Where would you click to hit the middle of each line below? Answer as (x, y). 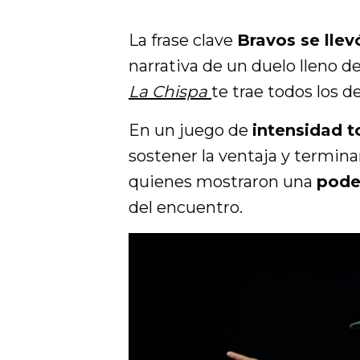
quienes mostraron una (223, 182)
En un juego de (191, 130)
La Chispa (168, 92)
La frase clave (183, 40)
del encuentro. (186, 207)
